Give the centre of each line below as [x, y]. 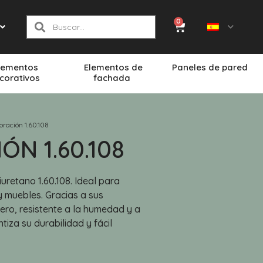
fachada [113, 77]
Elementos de [113, 67]
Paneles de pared [211, 67]
